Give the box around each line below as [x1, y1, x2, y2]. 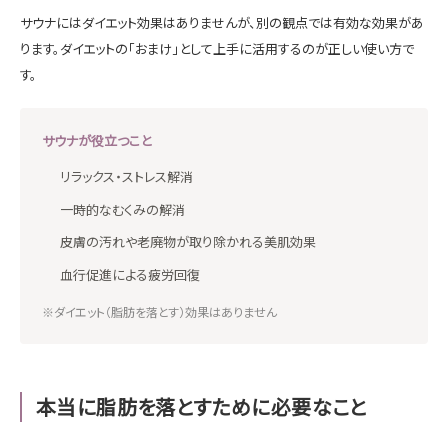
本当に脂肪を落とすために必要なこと [36, 391, 368, 421]
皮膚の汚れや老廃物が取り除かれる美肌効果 [60, 232, 316, 252]
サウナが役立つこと [42, 131, 151, 151]
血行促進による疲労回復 [60, 264, 200, 284]
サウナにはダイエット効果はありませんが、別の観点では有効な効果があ [20, 12, 424, 32]
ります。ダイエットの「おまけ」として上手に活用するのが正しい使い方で [20, 38, 414, 58]
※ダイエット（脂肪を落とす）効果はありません [42, 302, 277, 320]
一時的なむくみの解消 [60, 199, 185, 219]
